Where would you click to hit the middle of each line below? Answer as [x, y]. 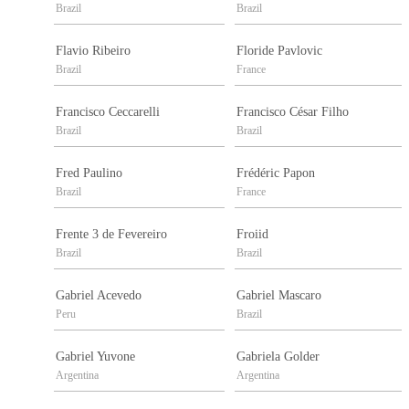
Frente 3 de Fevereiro [111, 235]
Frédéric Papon [276, 173]
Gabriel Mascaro [279, 296]
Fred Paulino [89, 173]
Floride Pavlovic [279, 51]
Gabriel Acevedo [99, 296]
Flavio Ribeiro [93, 51]
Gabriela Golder [278, 357]
